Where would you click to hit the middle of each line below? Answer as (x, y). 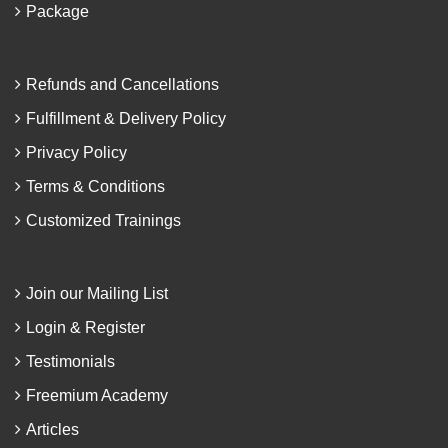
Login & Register (85, 327)
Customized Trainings (103, 220)
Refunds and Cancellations (122, 84)
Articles (52, 429)
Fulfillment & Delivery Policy (126, 118)
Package (57, 11)
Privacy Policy (76, 152)
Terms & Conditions (95, 186)
